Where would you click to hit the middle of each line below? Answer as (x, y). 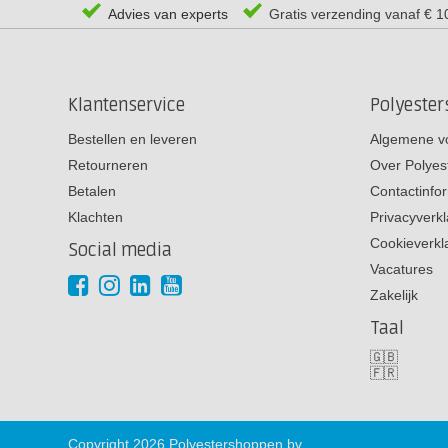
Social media (120, 250)
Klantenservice (126, 105)
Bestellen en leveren (132, 138)
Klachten (95, 216)
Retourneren (108, 164)
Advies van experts (166, 14)
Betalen (92, 190)
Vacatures (401, 268)
